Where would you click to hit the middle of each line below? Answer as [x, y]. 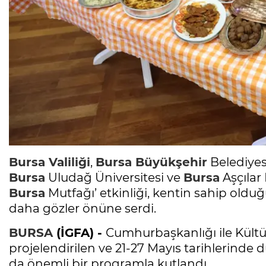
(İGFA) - [79, 232]
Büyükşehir [170, 162]
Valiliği [68, 162]
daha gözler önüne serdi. [83, 208]
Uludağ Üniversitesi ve [114, 177]
